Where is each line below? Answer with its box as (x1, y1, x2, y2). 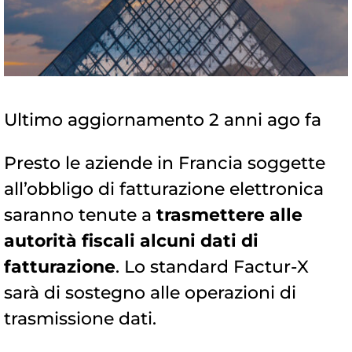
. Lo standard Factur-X (115, 256, 309, 278)
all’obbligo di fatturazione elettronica (4, 178, 324, 200)
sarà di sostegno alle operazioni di (4, 282, 296, 304)
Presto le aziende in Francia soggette (4, 152, 325, 174)
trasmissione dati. (4, 308, 156, 330)
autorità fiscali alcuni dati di (4, 230, 258, 252)
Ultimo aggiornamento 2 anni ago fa (4, 109, 321, 131)
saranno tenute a (4, 204, 156, 226)
